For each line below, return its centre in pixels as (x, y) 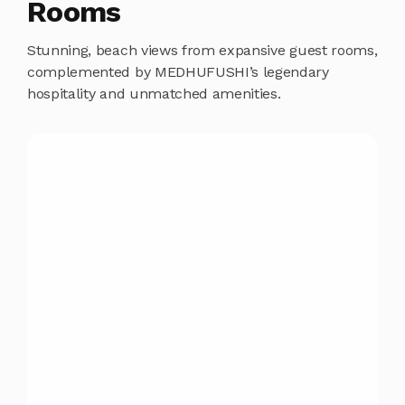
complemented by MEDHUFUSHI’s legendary (178, 72)
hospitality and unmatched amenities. (154, 94)
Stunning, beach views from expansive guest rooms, (202, 51)
